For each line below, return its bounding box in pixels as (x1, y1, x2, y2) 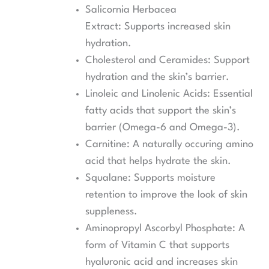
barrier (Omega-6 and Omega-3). (85, 122, 241, 133)
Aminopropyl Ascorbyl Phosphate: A (85, 223, 246, 234)
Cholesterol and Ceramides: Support (85, 55, 250, 65)
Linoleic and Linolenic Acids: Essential (85, 88, 253, 99)
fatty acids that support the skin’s (85, 105, 237, 116)
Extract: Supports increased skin (85, 21, 231, 32)
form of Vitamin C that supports (85, 240, 230, 250)
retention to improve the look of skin (85, 189, 248, 200)
